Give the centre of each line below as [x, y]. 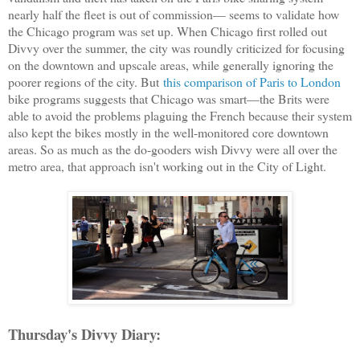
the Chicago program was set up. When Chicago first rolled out [168, 31]
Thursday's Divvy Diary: [84, 333]
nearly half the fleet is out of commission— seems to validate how [174, 14]
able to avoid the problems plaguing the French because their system [180, 115]
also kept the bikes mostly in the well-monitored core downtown [168, 132]
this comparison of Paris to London [252, 81]
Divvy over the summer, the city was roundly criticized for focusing [176, 47]
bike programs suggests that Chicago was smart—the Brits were [169, 98]
